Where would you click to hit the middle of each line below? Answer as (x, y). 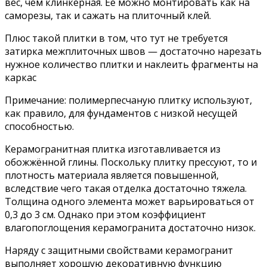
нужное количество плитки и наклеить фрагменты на (131, 64)
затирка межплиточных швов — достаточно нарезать (133, 51)
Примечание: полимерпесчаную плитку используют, (128, 100)
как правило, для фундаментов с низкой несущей (121, 113)
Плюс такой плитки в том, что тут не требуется (116, 38)
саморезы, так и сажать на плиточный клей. (108, 15)
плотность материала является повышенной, (112, 175)
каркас (21, 77)
